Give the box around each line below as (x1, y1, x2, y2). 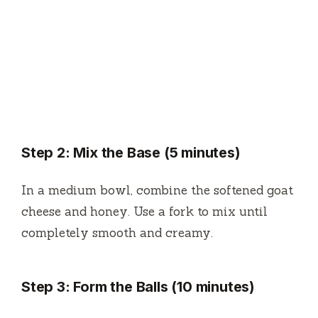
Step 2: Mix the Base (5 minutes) (21, 143, 241, 161)
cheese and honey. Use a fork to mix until (21, 203, 268, 219)
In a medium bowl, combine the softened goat (21, 182, 293, 198)
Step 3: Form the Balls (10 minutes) (21, 278, 255, 295)
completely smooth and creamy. (21, 224, 213, 241)
